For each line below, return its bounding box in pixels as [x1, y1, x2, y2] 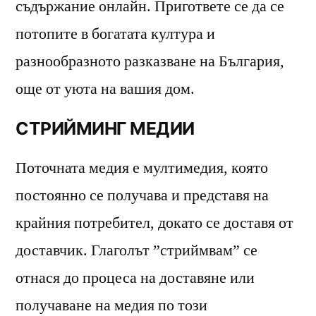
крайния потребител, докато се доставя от [16, 212, 293, 233]
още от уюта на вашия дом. [16, 78, 195, 99]
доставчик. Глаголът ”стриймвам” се [16, 240, 257, 260]
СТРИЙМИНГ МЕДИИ [16, 117, 195, 139]
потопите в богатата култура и [16, 23, 215, 44]
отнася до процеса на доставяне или [16, 267, 255, 288]
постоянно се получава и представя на [16, 185, 269, 205]
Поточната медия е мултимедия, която [16, 157, 268, 178]
